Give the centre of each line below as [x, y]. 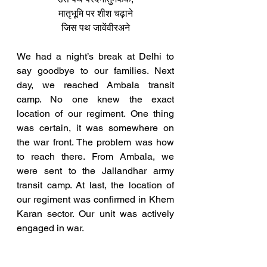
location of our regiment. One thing [95, 113]
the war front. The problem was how [95, 142]
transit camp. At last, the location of [95, 185]
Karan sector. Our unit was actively [95, 213]
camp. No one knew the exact [95, 99]
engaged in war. [50, 228]
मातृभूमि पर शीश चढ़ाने [95, 13]
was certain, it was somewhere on [95, 128]
